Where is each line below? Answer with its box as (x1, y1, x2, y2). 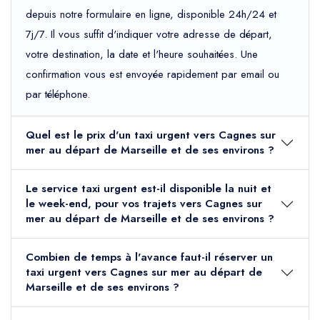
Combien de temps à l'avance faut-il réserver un (26, 249, 273, 266)
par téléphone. (26, 86, 90, 103)
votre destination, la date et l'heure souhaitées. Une (26, 46, 258, 63)
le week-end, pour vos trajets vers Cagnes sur (26, 196, 262, 212)
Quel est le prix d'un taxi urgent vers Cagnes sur (26, 127, 276, 144)
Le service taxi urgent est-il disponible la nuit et (26, 181, 271, 197)
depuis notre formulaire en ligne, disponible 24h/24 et (26, 6, 276, 23)
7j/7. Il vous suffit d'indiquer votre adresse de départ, (26, 26, 272, 43)
